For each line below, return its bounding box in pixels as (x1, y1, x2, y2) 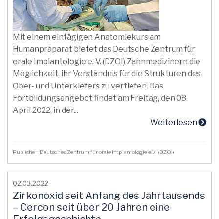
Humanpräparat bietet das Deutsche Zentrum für (13, 44, 195, 54)
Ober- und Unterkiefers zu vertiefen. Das (13, 81, 163, 90)
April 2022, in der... (13, 106, 78, 115)
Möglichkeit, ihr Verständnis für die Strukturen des (13, 69, 201, 78)
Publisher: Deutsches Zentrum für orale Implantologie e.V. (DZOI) (13, 149, 176, 155)
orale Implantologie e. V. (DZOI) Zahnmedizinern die (13, 57, 200, 66)
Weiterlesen (150, 118, 198, 127)
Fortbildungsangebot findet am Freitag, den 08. (13, 93, 188, 103)
